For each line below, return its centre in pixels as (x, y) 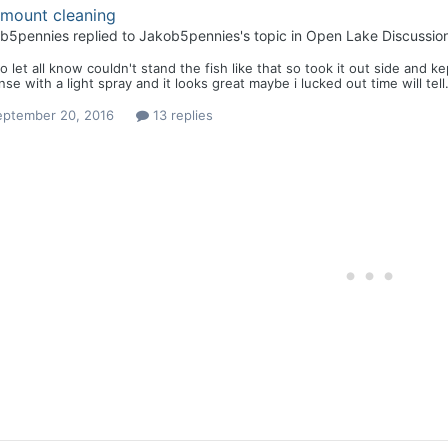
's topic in (272, 36)
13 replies (180, 115)
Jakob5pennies (189, 36)
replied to (103, 36)
